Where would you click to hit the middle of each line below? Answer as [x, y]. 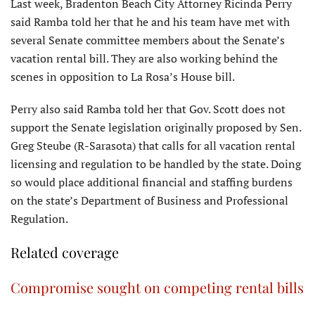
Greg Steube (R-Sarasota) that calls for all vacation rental [153, 145]
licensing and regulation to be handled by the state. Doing [156, 163]
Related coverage [65, 252]
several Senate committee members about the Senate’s [148, 40]
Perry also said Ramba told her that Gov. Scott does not [148, 109]
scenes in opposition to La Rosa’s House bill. [123, 76]
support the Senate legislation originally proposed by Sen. [156, 127]
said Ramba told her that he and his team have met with [150, 21]
